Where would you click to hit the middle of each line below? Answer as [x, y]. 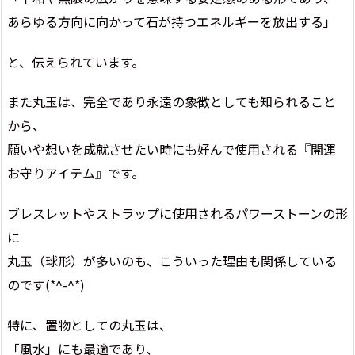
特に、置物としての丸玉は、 [90, 324]
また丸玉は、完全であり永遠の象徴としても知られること [172, 102]
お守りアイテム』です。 [76, 173]
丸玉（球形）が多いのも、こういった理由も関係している [172, 261]
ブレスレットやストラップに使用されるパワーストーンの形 [177, 214]
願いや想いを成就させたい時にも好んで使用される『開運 [172, 149]
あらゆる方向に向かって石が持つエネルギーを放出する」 [172, 21]
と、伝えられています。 [76, 61]
